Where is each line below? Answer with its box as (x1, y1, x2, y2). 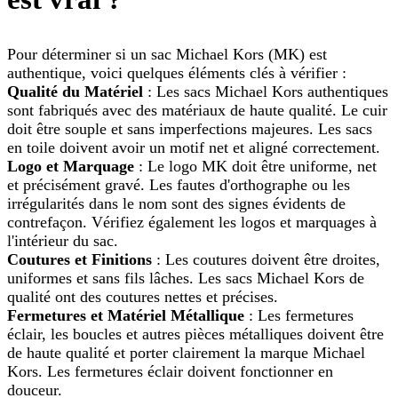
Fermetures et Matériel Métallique (7, 306, 244, 325)
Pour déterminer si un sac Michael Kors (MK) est (7, 45, 327, 64)
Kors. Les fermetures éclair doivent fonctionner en (7, 362, 333, 381)
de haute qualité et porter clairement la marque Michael (7, 344, 365, 362)
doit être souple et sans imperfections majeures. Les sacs (7, 120, 372, 139)
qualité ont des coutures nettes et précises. (7, 288, 278, 306)
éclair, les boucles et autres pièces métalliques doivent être (7, 325, 384, 344)
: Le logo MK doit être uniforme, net (134, 157, 377, 176)
